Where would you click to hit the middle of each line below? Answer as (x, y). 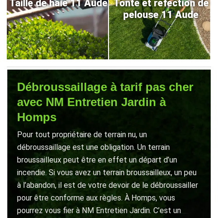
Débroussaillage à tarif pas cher (105, 87)
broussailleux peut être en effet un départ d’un (97, 160)
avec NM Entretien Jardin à (91, 102)
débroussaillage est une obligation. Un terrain (93, 147)
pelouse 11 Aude (161, 15)
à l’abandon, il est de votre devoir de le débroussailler (108, 185)
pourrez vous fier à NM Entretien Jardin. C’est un (99, 210)
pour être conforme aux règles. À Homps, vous (96, 198)
